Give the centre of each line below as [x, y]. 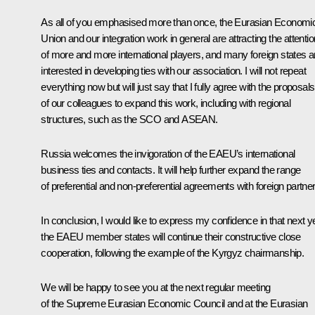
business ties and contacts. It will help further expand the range [171, 169]
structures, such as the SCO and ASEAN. [129, 119]
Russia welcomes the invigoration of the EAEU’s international [168, 153]
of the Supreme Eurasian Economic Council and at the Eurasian [174, 303]
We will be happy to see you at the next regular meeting [156, 287]
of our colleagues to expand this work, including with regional [166, 103]
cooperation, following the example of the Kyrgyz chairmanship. [173, 252]
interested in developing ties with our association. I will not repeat [173, 70]
